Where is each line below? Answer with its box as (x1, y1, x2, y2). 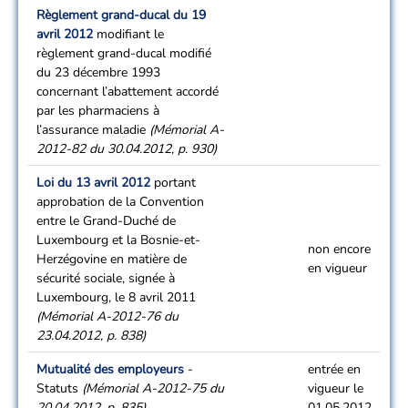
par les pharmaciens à (36, 102, 159, 119)
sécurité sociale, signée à (36, 270, 175, 287)
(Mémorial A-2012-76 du (36, 308, 178, 325)
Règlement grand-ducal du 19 (36, 6, 206, 24)
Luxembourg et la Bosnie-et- (36, 231, 200, 249)
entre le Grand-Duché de (36, 212, 176, 229)
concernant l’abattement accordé (36, 83, 219, 100)
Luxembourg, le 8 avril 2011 (36, 289, 196, 306)
